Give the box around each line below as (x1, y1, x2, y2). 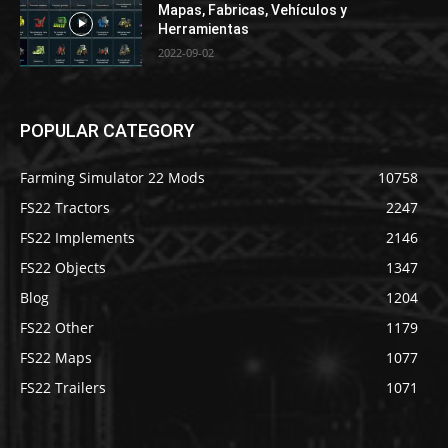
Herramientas (158, 20, 250, 37)
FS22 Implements (20, 228, 135, 248)
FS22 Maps (20, 348, 92, 368)
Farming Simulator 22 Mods (20, 168, 205, 188)
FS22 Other (20, 318, 94, 338)
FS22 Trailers (20, 378, 106, 398)
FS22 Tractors (20, 198, 110, 218)
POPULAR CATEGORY (20, 120, 195, 142)
